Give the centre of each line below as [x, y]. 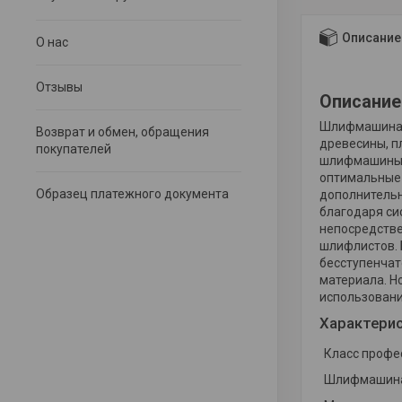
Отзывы [59, 87]
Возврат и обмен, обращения [122, 132]
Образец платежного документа [132, 194]
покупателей [74, 149]
